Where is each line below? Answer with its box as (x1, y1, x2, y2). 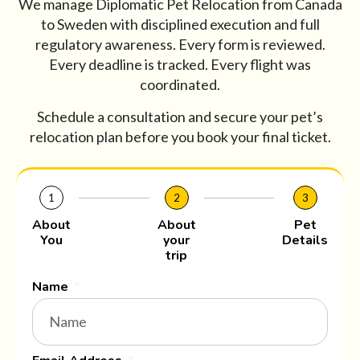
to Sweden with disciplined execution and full (40, 15, 320, 34)
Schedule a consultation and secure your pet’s (37, 108, 323, 126)
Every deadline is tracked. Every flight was (49, 55, 311, 74)
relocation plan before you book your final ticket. (29, 128, 331, 146)
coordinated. (140, 76, 220, 94)
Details (282, 231, 328, 250)
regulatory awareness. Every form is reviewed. (35, 35, 325, 54)
